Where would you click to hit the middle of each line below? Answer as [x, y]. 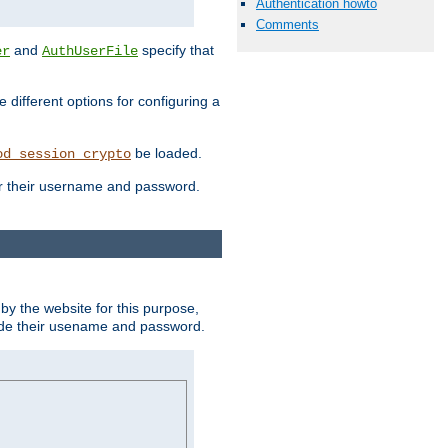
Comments [287, 25]
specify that [176, 50]
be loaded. [166, 153]
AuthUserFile [90, 51]
